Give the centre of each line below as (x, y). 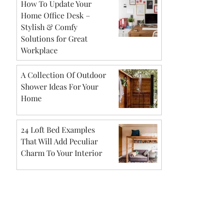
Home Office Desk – (55, 15)
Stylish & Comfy (49, 27)
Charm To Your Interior (62, 153)
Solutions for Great (54, 38)
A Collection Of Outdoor (63, 75)
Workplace (39, 50)
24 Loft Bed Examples (58, 129)
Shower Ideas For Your (60, 86)
